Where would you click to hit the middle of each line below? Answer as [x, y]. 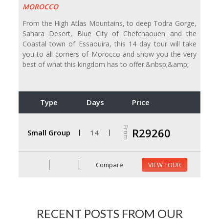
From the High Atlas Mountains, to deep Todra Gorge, [109, 23]
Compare [109, 164]
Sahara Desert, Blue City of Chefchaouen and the [109, 34]
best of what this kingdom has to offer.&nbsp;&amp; [106, 65]
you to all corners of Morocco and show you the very [109, 54]
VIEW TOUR [164, 165]
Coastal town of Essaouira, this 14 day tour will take [109, 44]
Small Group [49, 132]
